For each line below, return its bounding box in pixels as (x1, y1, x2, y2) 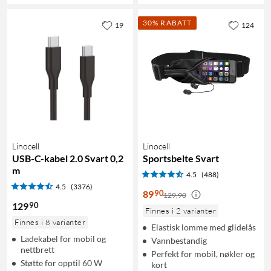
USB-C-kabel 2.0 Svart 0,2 (12, 152, 123, 164)
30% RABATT (143, 18, 192, 27)
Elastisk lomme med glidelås (151, 221, 256, 232)
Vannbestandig (151, 235, 207, 246)
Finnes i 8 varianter (15, 217, 85, 227)
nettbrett (21, 244, 54, 255)
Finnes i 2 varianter (145, 205, 216, 215)
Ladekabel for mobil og (21, 233, 106, 244)
